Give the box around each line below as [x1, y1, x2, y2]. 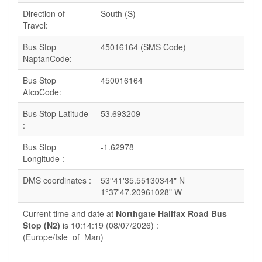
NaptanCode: [23, 53, 72, 64]
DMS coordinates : [23, 174, 91, 186]
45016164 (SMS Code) [101, 41, 186, 53]
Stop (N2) [23, 219, 60, 231]
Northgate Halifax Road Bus [116, 208, 227, 219]
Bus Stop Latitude [23, 108, 88, 119]
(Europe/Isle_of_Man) [23, 231, 104, 243]
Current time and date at [23, 208, 116, 219]
